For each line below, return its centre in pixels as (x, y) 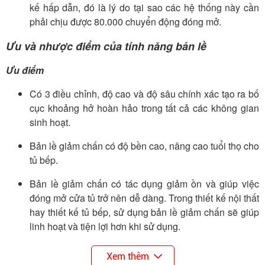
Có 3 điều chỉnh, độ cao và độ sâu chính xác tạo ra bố (144, 94)
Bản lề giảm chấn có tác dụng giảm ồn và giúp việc (144, 184)
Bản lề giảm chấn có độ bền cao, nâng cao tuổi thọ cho (144, 146)
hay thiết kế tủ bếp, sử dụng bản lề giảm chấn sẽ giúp (144, 212)
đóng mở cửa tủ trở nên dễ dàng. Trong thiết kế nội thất (144, 198)
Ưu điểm (25, 70)
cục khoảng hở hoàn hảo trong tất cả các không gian (144, 108)
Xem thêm (127, 257)
